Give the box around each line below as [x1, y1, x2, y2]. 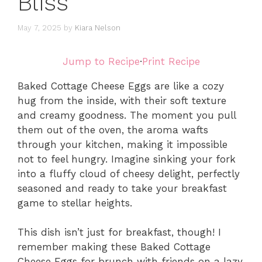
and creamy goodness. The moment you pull [18, 109, 236, 121]
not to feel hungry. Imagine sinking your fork [18, 153, 236, 165]
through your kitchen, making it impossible [18, 138, 227, 150]
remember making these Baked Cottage [18, 241, 211, 253]
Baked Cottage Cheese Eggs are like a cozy [18, 80, 224, 92]
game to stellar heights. [18, 196, 132, 209]
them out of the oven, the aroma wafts [18, 123, 208, 136]
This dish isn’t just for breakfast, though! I [18, 226, 221, 239]
